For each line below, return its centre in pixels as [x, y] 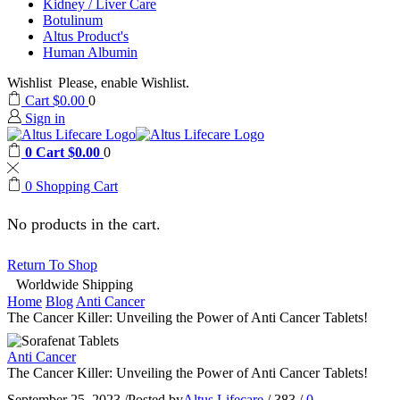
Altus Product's [86, 37]
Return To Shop [52, 265]
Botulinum [73, 21]
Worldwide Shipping [75, 285]
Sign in [45, 119]
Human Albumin [90, 53]
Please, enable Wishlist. [124, 83]
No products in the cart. [84, 224]
